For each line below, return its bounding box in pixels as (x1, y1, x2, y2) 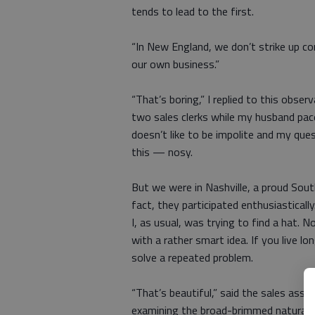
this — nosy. (131, 143, 193, 160)
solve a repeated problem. (131, 249, 253, 266)
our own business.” (131, 56, 219, 72)
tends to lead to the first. (131, 3, 254, 20)
